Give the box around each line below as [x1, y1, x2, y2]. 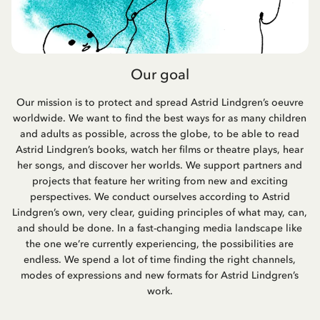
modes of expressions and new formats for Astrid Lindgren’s [21, 269, 299, 281]
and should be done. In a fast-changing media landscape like [17, 221, 303, 234]
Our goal [130, 65, 189, 83]
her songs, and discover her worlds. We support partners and [17, 159, 303, 171]
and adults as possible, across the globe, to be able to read [20, 127, 300, 140]
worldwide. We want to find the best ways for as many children [13, 111, 307, 124]
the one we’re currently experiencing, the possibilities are [26, 237, 294, 250]
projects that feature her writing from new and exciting [31, 174, 288, 187]
